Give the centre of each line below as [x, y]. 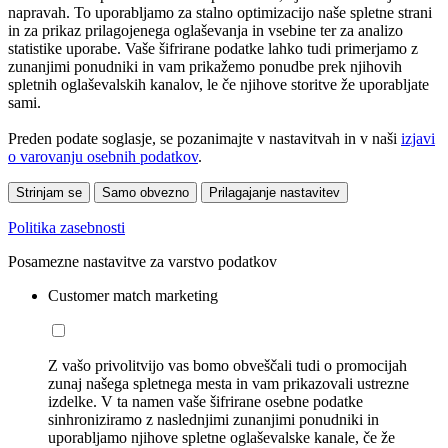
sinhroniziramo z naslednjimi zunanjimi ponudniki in [213, 420]
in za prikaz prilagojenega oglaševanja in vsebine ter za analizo [205, 31]
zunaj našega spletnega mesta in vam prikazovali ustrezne [228, 384]
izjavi [418, 139]
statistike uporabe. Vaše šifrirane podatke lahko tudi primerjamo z [213, 49]
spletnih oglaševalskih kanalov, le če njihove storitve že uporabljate [218, 85]
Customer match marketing [133, 296]
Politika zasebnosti [66, 228]
